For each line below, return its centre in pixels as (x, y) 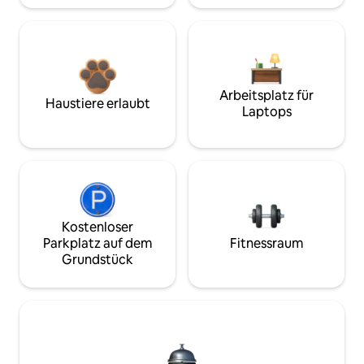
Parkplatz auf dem (97, 243)
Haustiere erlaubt (97, 103)
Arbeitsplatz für (266, 95)
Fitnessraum (266, 243)
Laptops (266, 111)
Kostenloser (97, 227)
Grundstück (97, 259)
